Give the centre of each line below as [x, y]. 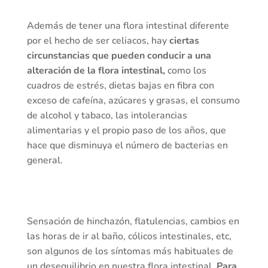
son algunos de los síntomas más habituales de [130, 252]
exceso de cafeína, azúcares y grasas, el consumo [133, 101]
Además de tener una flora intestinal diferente [128, 26]
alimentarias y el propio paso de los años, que [126, 131]
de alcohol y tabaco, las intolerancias [107, 116]
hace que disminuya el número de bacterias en [127, 146]
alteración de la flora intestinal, [96, 71]
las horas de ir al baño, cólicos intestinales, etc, [129, 237]
